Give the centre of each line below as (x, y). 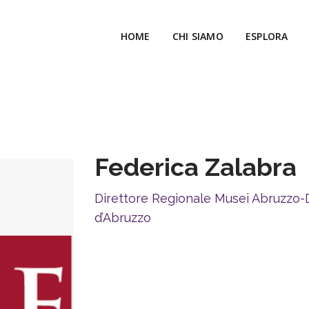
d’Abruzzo (123, 218)
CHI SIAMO (198, 36)
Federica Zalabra (196, 167)
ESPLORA (267, 36)
